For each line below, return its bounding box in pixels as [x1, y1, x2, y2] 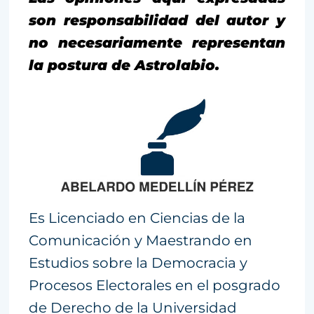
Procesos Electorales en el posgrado [29, 276, 280, 294]
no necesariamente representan [29, 34, 285, 51]
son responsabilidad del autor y [29, 11, 285, 29]
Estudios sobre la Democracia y [29, 254, 247, 271]
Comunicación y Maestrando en [29, 231, 252, 249]
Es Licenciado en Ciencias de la [29, 209, 245, 226]
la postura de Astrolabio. [29, 56, 219, 74]
